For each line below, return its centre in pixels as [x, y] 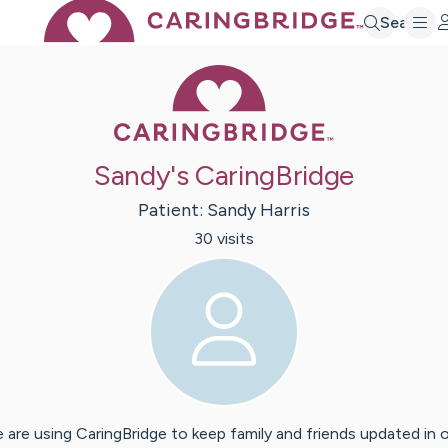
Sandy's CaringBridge [224, 175]
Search [406, 22]
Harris [285, 210]
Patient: [172, 210]
